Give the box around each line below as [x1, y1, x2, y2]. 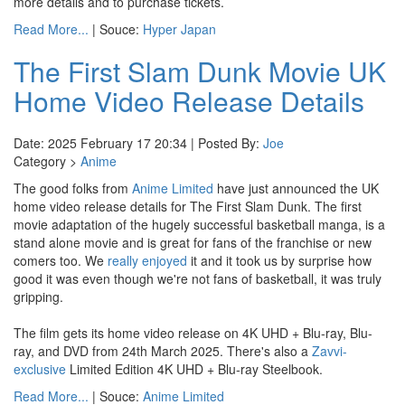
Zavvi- [312, 342, 347, 360]
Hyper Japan [143, 20, 216, 38]
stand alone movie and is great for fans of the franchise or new [14, 233, 372, 251]
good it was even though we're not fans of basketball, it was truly [14, 269, 381, 287]
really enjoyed [108, 251, 187, 269]
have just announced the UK [213, 179, 379, 197]
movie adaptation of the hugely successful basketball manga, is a [14, 215, 385, 233]
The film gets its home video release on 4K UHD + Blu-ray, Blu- [14, 324, 372, 342]
